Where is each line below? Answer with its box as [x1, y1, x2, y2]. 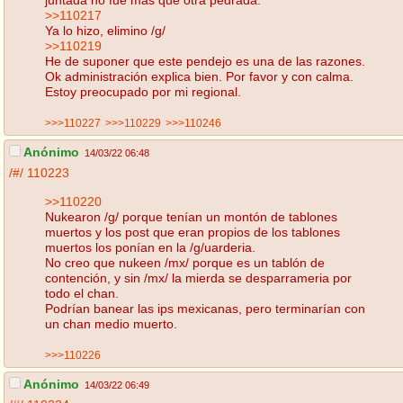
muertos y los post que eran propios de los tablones [45, 224, 340, 239]
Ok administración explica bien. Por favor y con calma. [45, 68, 354, 84]
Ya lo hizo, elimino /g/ [45, 22, 166, 38]
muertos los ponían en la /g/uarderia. [45, 239, 255, 255]
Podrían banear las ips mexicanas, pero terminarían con [45, 300, 365, 316]
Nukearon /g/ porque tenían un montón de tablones [45, 209, 337, 224]
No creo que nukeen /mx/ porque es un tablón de [45, 255, 325, 270]
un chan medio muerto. [45, 316, 177, 331]
